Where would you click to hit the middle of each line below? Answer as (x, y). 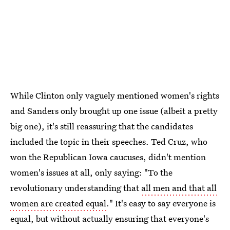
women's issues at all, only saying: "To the (91, 172)
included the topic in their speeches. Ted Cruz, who (109, 141)
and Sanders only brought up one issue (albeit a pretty (114, 111)
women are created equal (58, 203)
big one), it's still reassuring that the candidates (102, 126)
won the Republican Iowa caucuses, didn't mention (108, 157)
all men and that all (179, 188)
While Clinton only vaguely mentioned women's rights (115, 95)
